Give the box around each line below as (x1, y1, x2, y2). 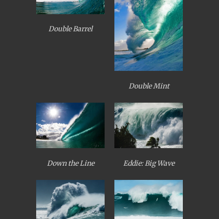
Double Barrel (48, 24, 92, 34)
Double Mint (128, 81, 169, 90)
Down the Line (46, 158, 94, 168)
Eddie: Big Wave (123, 158, 175, 168)
